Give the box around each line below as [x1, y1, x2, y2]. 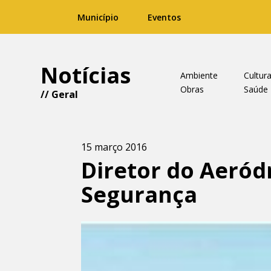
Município [77, 11, 119, 23]
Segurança [81, 180, 198, 209]
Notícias [41, 60, 131, 90]
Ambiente [180, 70, 218, 81]
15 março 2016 [81, 140, 148, 154]
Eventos [148, 11, 181, 23]
